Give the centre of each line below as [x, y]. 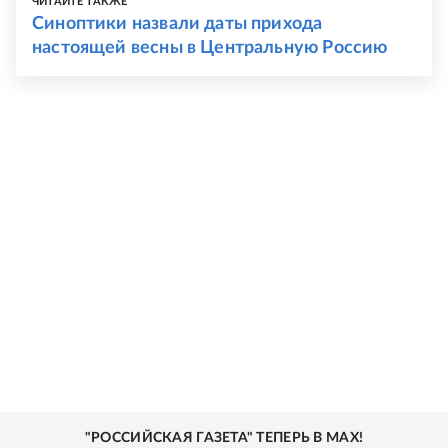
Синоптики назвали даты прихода [177, 24]
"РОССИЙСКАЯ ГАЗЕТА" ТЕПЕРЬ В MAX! [224, 438]
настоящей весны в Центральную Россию [210, 48]
